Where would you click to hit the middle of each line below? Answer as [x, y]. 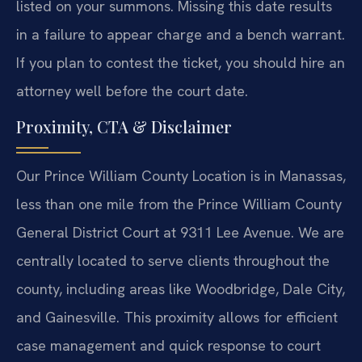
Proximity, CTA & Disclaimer [124, 126]
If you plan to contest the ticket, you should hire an [181, 63]
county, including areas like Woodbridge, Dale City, [181, 288]
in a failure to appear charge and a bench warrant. [181, 35]
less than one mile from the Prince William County [179, 204]
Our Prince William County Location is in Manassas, [181, 175]
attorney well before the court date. [132, 91]
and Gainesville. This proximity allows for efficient [177, 317]
